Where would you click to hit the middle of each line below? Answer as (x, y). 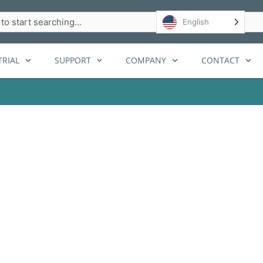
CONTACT (221, 60)
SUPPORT (73, 60)
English (196, 21)
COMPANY (146, 60)
